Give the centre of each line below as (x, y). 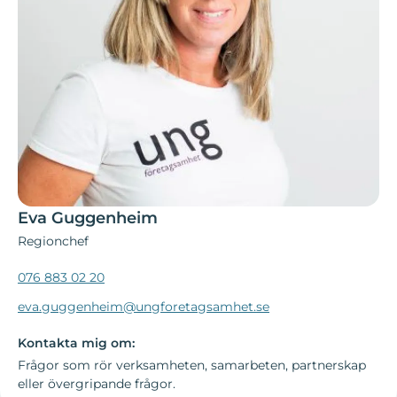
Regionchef (53, 241)
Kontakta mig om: (76, 343)
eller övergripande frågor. (97, 384)
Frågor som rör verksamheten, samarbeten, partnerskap (192, 366)
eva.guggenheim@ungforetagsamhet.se (144, 307)
